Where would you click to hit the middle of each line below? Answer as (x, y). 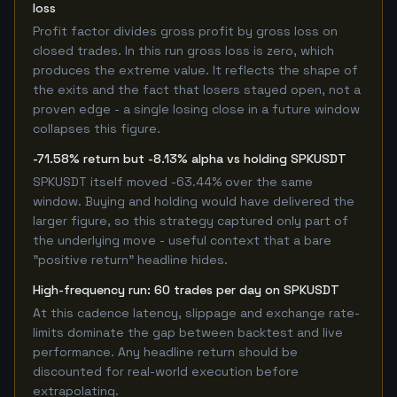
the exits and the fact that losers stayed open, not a (197, 90)
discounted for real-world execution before (166, 371)
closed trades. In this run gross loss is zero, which (183, 51)
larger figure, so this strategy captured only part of (191, 221)
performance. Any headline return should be (165, 352)
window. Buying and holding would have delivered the (194, 201)
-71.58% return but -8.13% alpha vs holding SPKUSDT (190, 159)
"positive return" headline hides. (130, 260)
